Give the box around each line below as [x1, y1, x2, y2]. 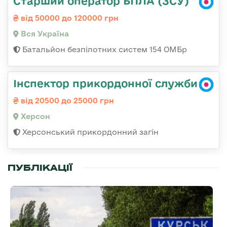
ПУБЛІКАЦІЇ [8, 162, 72, 174]
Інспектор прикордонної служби [13, 77, 198, 90]
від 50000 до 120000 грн [19, 14, 119, 23]
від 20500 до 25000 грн [19, 96, 114, 105]
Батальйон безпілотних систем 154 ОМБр [20, 45, 187, 54]
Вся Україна [19, 29, 69, 39]
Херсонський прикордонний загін [20, 128, 159, 137]
